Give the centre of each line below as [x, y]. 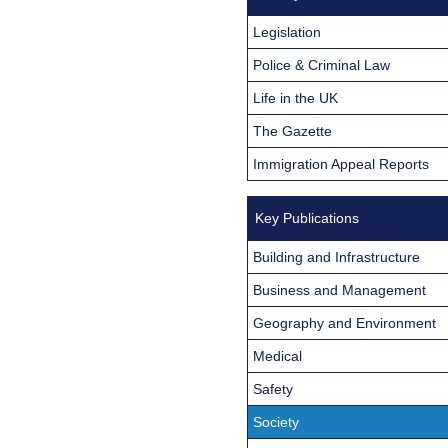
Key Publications [307, 217]
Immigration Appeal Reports [341, 163]
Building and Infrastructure [336, 256]
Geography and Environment [344, 322]
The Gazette [292, 130]
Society [276, 421]
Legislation [287, 31]
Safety [273, 388]
